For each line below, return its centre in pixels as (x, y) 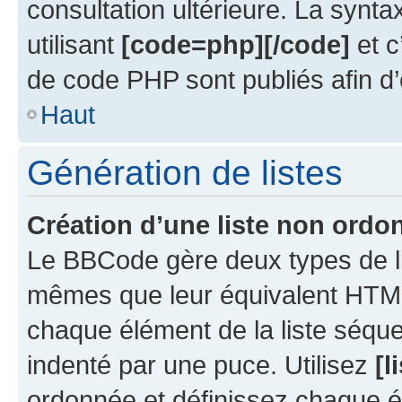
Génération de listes (185, 172)
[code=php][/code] (236, 44)
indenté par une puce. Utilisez (201, 364)
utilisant (74, 44)
